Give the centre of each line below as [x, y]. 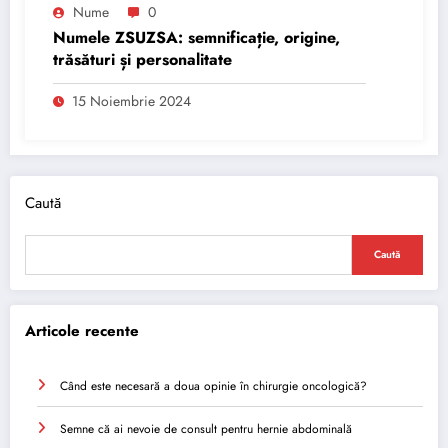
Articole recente [82, 330]
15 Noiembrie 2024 [131, 101]
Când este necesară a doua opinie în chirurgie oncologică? [213, 386]
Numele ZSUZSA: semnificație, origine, [196, 38]
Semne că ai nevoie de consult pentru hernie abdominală [206, 429]
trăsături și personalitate [142, 60]
